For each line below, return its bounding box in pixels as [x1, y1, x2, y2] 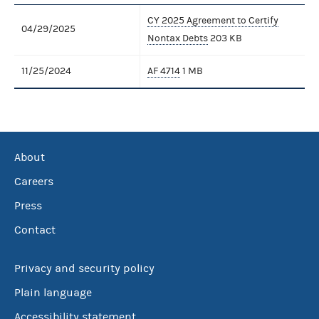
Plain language [14, 286, 92, 299]
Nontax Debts [147, 32, 208, 44]
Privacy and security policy [14, 262, 155, 275]
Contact [14, 224, 56, 236]
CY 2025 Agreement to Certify [147, 14, 278, 26]
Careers [14, 175, 53, 188]
